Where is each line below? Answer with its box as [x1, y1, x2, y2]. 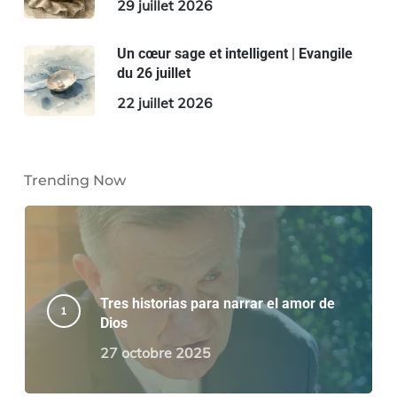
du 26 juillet [116, 65, 191, 82]
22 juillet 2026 [116, 94, 213, 112]
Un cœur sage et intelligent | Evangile [116, 45, 353, 62]
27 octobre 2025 [99, 344, 211, 362]
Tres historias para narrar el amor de [99, 295, 335, 312]
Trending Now [23, 172, 126, 189]
